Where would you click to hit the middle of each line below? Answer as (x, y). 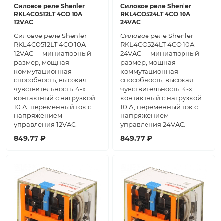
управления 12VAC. (45, 125)
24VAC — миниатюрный (160, 54)
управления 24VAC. (153, 125)
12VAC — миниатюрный (53, 54)
